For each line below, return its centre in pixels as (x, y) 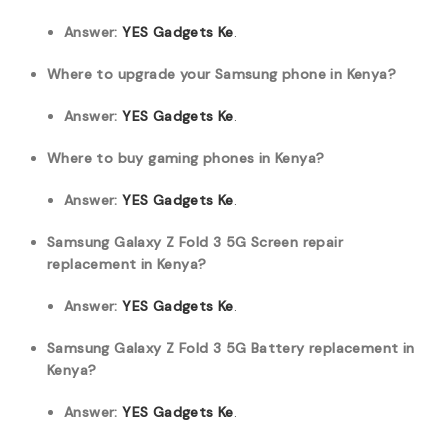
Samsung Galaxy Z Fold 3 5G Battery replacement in (231, 348)
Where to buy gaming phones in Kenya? (186, 158)
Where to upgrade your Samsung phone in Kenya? (221, 74)
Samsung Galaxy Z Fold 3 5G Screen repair (195, 242)
